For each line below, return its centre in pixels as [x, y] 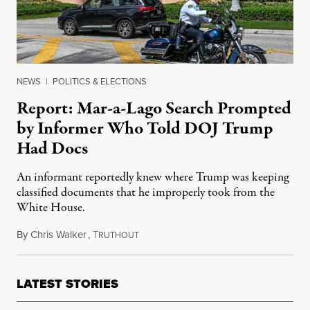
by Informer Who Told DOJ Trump [145, 129]
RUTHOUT [119, 236]
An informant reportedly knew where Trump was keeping [153, 178]
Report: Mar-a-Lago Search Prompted [154, 109]
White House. [51, 208]
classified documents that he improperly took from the [146, 193]
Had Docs [52, 149]
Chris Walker [58, 235]
